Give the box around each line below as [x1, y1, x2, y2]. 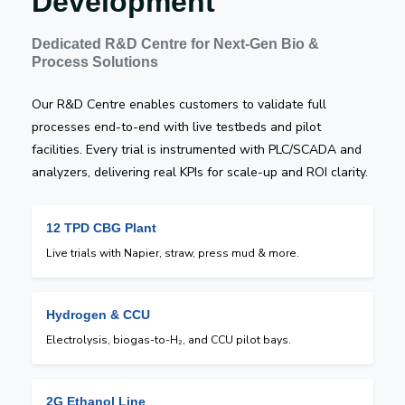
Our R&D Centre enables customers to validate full [32, 95, 326, 113]
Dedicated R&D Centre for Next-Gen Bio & [32, 35, 319, 52]
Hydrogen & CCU [46, 306, 150, 322]
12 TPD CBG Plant [46, 220, 156, 235]
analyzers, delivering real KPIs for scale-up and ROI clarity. [32, 163, 368, 181]
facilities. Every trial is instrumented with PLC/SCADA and [32, 140, 362, 158]
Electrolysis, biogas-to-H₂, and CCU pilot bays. [46, 332, 291, 347]
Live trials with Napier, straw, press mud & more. [46, 245, 299, 260]
